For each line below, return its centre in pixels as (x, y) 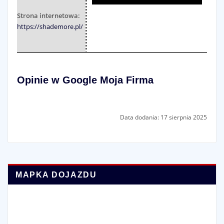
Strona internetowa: (48, 15)
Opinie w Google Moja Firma (85, 80)
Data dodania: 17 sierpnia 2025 (164, 117)
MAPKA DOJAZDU (56, 174)
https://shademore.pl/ (50, 26)
